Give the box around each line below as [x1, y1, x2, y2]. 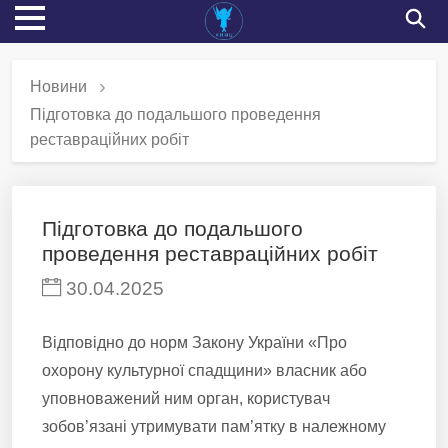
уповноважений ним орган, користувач [42, 390, 330, 407]
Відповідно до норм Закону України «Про [42, 334, 347, 351]
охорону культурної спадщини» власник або [42, 362, 367, 379]
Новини [30, 77, 87, 95]
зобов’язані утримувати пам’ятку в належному [42, 418, 386, 435]
